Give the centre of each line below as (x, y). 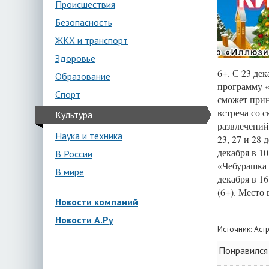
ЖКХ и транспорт (92, 40)
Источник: (236, 229)
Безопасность (84, 22)
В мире (70, 172)
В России (74, 154)
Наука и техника (89, 136)
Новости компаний (97, 202)
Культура (74, 115)
